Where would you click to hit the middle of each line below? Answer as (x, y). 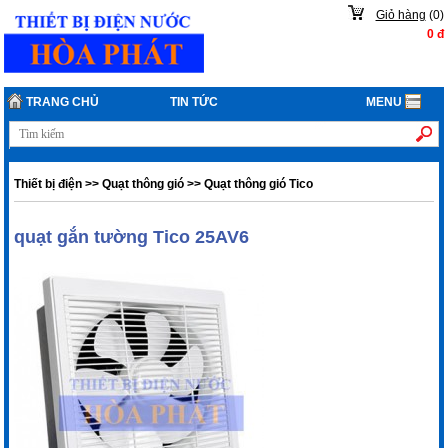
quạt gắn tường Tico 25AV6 (132, 236)
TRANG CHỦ (61, 101)
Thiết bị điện (48, 183)
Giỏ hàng (400, 15)
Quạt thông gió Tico (259, 183)
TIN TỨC (194, 101)
